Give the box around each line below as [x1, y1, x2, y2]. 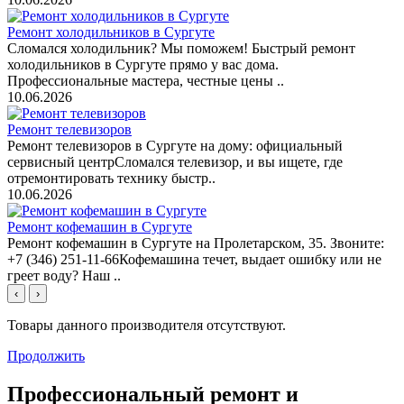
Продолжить [7, 347, 85, 363]
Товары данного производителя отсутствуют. [7, 317, 286, 333]
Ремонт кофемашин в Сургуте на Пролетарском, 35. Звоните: [7, 234, 384, 251]
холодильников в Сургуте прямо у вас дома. [7, 56, 279, 72]
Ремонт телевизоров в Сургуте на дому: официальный [7, 137, 343, 153]
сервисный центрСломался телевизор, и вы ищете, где [7, 153, 343, 170]
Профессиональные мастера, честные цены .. [7, 72, 284, 88]
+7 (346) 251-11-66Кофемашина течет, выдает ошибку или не [7, 251, 381, 267]
